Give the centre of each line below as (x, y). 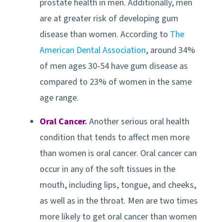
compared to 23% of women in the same (116, 82)
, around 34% (170, 50)
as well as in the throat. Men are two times (119, 201)
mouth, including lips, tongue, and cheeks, (118, 185)
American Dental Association (93, 50)
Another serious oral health (139, 121)
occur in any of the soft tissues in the (108, 169)
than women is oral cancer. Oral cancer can (118, 153)
